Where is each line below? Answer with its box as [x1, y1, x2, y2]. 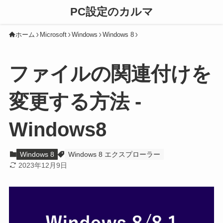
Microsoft [39, 31, 67, 38]
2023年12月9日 [18, 161, 68, 169]
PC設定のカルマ [70, 5, 153, 18]
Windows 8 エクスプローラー [68, 150, 160, 158]
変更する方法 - [8, 90, 141, 113]
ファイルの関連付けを [8, 62, 212, 86]
